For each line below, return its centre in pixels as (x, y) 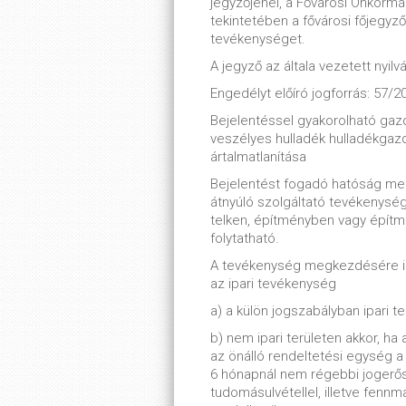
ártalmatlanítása (258, 157)
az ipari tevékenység (273, 284)
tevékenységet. (258, 39)
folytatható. (245, 238)
